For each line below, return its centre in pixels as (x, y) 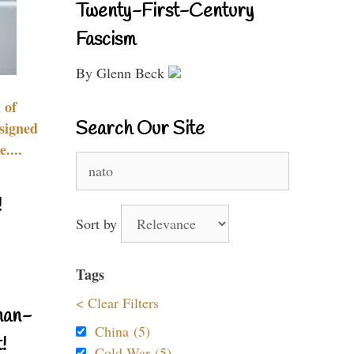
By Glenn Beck (122, 73)
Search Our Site (140, 130)
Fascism (106, 40)
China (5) (122, 331)
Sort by (98, 224)
